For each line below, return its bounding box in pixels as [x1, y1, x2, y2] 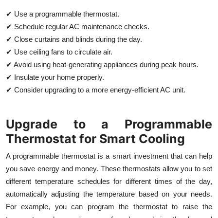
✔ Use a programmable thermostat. [6, 9, 119, 18]
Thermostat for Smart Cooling [6, 131, 185, 146]
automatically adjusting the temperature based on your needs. [6, 189, 212, 198]
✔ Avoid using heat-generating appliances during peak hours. [6, 60, 199, 69]
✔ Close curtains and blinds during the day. [6, 35, 142, 43]
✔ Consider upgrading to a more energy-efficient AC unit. [6, 85, 185, 94]
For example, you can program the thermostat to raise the [6, 202, 212, 211]
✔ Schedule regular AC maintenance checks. [6, 22, 149, 31]
